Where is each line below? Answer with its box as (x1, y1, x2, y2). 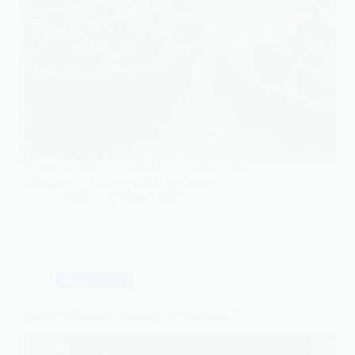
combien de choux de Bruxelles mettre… (24, 174, 228, 189)
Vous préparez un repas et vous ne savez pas (24, 160, 245, 174)
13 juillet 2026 (109, 189, 181, 203)
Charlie (55, 189, 92, 203)
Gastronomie (62, 274, 126, 288)
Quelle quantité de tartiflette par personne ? (24, 307, 238, 322)
